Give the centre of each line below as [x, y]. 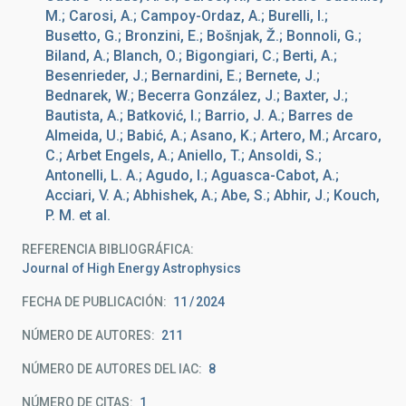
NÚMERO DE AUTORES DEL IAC [110, 369]
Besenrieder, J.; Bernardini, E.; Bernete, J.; [183, 76]
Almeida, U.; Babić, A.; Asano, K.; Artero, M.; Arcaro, [213, 135]
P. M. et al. [78, 215]
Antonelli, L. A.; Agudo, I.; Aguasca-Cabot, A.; [192, 175]
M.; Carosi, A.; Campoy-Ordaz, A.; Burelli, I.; [187, 16]
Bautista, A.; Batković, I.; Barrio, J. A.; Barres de [199, 116]
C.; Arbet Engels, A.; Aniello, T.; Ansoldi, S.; [184, 155]
